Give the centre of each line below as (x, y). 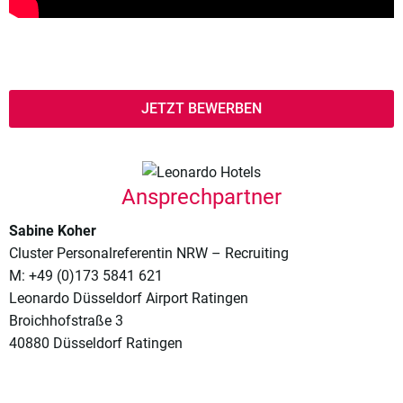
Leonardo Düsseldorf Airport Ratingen (129, 299)
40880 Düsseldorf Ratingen (96, 344)
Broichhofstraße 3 (66, 321)
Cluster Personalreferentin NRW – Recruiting (149, 254)
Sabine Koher (53, 231)
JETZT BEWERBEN (201, 109)
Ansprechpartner (201, 197)
